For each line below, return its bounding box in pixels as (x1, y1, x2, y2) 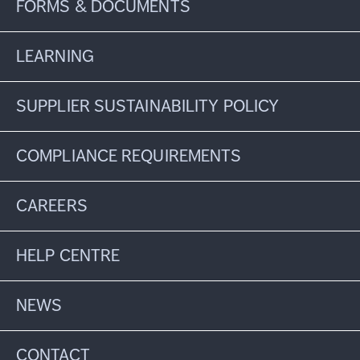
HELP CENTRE (16, 245, 121, 267)
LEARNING (16, 46, 94, 67)
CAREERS (16, 195, 88, 217)
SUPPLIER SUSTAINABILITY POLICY (16, 96, 284, 117)
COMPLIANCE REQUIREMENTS (16, 145, 242, 167)
